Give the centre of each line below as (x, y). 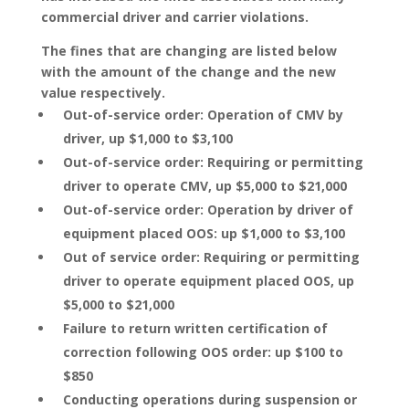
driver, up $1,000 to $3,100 (147, 138)
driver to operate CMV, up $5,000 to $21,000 (204, 186)
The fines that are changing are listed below (189, 51)
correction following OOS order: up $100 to (203, 352)
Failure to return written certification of (195, 328)
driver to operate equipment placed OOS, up (208, 281)
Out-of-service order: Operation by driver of (208, 210)
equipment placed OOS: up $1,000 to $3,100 (204, 233)
